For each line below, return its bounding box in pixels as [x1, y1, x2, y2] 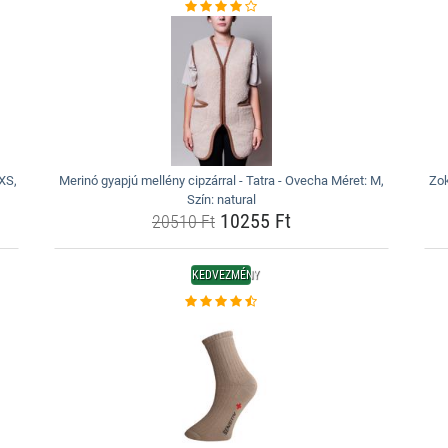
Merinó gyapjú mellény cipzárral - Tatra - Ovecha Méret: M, [58, 173, 384, 188]
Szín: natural [186, 192, 256, 207]
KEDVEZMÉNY [192, 268, 260, 282]
